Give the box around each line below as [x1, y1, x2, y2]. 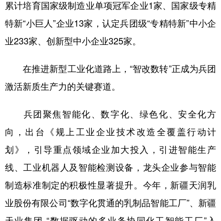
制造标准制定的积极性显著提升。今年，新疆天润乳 [5, 178, 216, 191]
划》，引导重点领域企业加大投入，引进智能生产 [5, 143, 216, 155]
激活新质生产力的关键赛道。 [5, 79, 120, 92]
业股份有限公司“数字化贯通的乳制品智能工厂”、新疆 [5, 196, 216, 209]
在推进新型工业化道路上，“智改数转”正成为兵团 [5, 62, 216, 74]
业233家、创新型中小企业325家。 [5, 34, 141, 47]
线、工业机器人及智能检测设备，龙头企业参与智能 [5, 160, 216, 173]
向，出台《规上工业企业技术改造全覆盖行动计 [5, 125, 216, 138]
